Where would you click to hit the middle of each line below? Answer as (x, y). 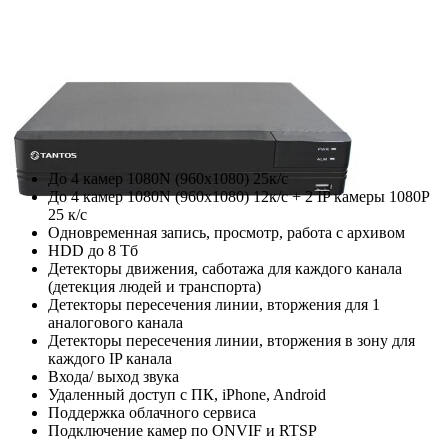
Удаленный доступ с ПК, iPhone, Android (187, 395)
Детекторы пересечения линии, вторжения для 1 (214, 305)
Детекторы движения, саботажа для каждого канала (225, 269)
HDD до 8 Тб (93, 251)
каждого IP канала (110, 359)
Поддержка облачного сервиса (152, 413)
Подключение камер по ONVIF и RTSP (182, 431)
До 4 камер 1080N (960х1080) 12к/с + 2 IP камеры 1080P (238, 197)
